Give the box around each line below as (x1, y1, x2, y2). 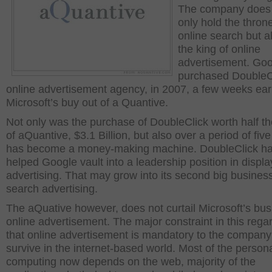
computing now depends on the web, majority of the (6, 256, 256, 268)
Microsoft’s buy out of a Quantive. (6, 97, 168, 109)
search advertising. (6, 183, 98, 195)
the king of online (178, 43, 260, 55)
